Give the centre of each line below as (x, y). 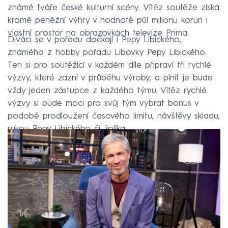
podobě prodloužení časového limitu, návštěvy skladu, (114, 116)
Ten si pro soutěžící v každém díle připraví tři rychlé (109, 65)
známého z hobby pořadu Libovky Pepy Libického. (107, 52)
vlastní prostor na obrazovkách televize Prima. (98, 33)
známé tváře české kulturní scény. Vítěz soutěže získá (113, 8)
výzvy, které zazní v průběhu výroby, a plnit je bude (110, 78)
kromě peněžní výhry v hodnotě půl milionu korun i (108, 20)
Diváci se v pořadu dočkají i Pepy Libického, (94, 40)
